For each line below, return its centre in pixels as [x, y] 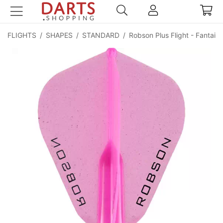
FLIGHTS [22, 35]
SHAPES [59, 35]
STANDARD [101, 35]
